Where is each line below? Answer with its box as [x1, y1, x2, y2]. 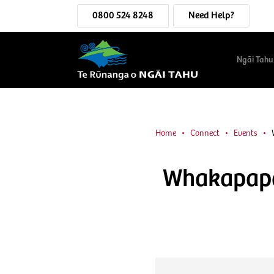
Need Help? [188, 10, 234, 21]
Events [233, 128, 257, 139]
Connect [190, 128, 220, 139]
